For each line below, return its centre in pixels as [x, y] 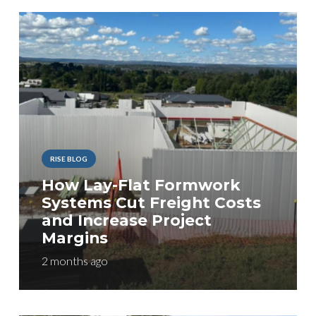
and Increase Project [126, 220]
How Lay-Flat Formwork [141, 185]
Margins [74, 238]
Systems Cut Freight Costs [151, 203]
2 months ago [74, 260]
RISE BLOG [68, 158]
